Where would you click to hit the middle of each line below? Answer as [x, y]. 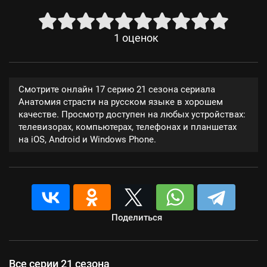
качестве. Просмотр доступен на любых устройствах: [132, 114]
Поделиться [136, 218]
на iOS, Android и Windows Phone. [87, 139]
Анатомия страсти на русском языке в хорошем [121, 102]
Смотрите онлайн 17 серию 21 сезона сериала [117, 89]
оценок [140, 38]
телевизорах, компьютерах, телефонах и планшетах [128, 127]
